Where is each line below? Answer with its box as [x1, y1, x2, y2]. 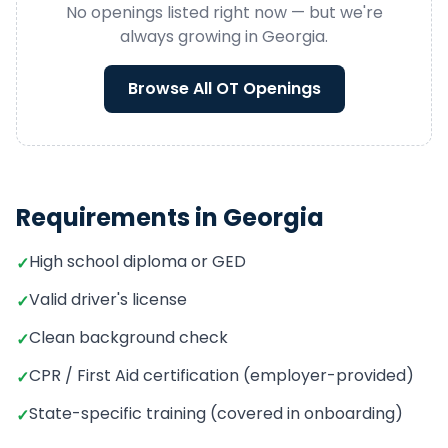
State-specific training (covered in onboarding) [29, 402, 403, 425]
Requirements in [16, 201, 223, 234]
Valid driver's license [29, 288, 187, 311]
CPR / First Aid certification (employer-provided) [29, 364, 414, 387]
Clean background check [29, 326, 228, 349]
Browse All [127, 77, 216, 100]
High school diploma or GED [29, 250, 246, 273]
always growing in [120, 25, 262, 48]
